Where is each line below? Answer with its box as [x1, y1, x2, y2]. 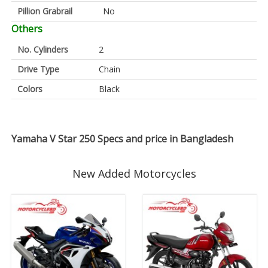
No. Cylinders [17, 44, 68, 56]
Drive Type [17, 63, 59, 75]
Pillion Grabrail [17, 5, 72, 17]
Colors [17, 83, 42, 95]
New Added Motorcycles [72, 166, 196, 181]
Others [11, 22, 42, 36]
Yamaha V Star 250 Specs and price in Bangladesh [11, 132, 233, 146]
